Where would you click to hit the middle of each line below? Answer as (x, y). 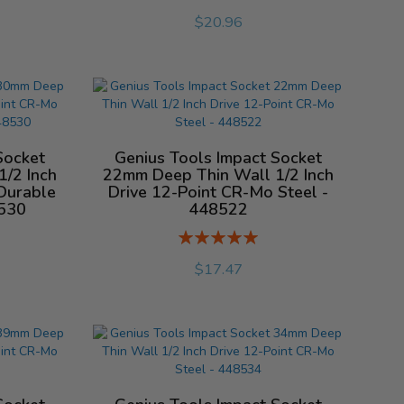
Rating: (198, 235)
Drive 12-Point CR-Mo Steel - (219, 193)
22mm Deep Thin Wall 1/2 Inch (219, 175)
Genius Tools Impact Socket (219, 158)
